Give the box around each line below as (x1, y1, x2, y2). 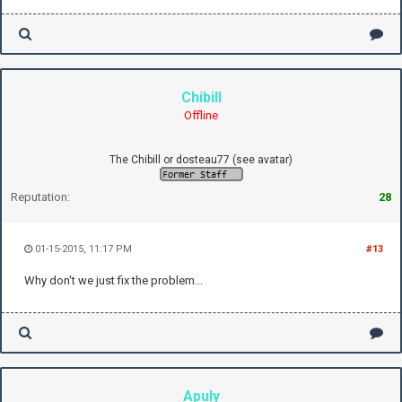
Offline (184, 109, 218, 123)
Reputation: (11, 190, 70, 205)
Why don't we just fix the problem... (24, 274, 203, 288)
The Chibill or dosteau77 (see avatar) (109, 153, 293, 167)
